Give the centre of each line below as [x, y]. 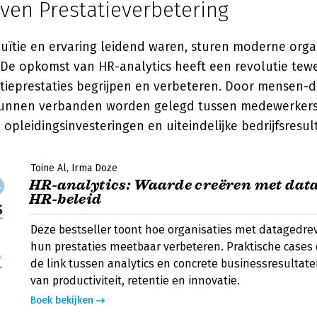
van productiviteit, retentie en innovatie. [135, 281]
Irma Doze [94, 168]
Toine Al [48, 168]
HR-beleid [65, 199]
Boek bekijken [62, 300]
